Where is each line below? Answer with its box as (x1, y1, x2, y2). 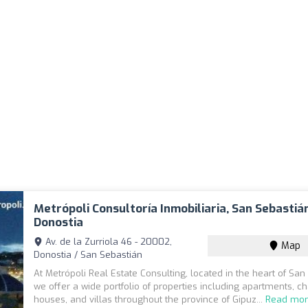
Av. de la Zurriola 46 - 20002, (43, 236, 173, 247)
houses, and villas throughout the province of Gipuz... (34, 294, 266, 305)
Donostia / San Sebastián (34, 249, 143, 261)
